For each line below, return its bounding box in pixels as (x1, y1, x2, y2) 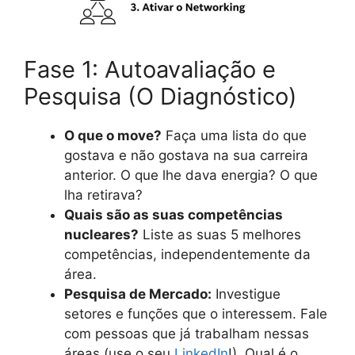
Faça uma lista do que (162, 127, 307, 143)
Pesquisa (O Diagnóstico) (24, 82, 297, 110)
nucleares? (64, 226, 139, 242)
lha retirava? (64, 186, 143, 203)
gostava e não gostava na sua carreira (64, 147, 308, 163)
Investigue (212, 285, 281, 302)
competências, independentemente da (64, 246, 311, 262)
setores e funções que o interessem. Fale (64, 305, 327, 322)
